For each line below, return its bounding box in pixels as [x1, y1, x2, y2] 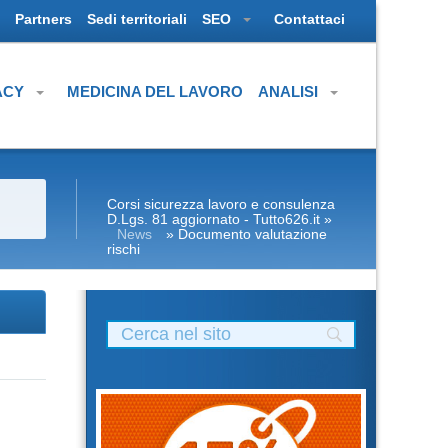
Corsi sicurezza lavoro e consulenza [107, 195, 335, 212]
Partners [15, 11, 72, 27]
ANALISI [258, 83, 322, 100]
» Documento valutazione [162, 225, 327, 242]
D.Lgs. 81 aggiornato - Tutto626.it [107, 210, 320, 227]
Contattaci [274, 11, 345, 27]
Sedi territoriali [87, 11, 187, 27]
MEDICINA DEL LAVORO [67, 83, 243, 100]
